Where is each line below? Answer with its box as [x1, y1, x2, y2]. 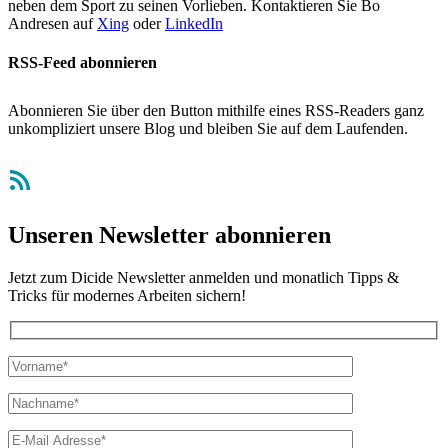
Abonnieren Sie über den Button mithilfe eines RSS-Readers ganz [8, 101, 424, 119]
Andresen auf [8, 14, 97, 32]
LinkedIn [165, 14, 223, 32]
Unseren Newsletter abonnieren [8, 221, 331, 248]
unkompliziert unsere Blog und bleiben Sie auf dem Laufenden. [8, 119, 408, 137]
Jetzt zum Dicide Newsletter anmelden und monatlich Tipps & [8, 268, 399, 286]
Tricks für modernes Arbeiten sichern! [8, 286, 246, 304]
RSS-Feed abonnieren [8, 53, 157, 71]
